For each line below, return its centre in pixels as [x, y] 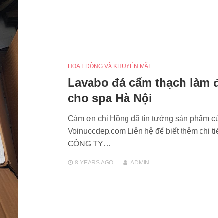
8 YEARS [87, 162]
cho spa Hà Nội [110, 98]
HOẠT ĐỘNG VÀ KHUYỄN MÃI [109, 66]
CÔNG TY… [89, 144]
